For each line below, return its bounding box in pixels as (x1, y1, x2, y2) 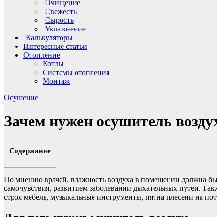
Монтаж (43, 77, 70, 85)
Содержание (9, 146, 51, 155)
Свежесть (45, 7, 77, 15)
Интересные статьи (23, 42, 87, 50)
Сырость (45, 15, 74, 24)
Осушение (4, 93, 38, 102)
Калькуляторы (25, 33, 73, 42)
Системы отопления (43, 68, 109, 77)
